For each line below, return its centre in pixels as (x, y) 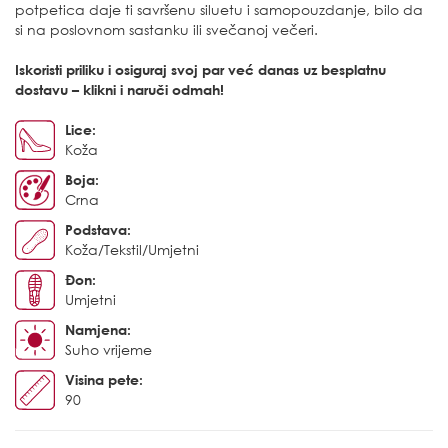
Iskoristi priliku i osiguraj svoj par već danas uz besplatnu (200, 70)
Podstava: (98, 230)
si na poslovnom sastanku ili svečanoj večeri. (166, 30)
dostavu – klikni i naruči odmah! (119, 90)
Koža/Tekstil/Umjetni (132, 250)
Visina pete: (104, 380)
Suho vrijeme (108, 350)
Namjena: (98, 330)
